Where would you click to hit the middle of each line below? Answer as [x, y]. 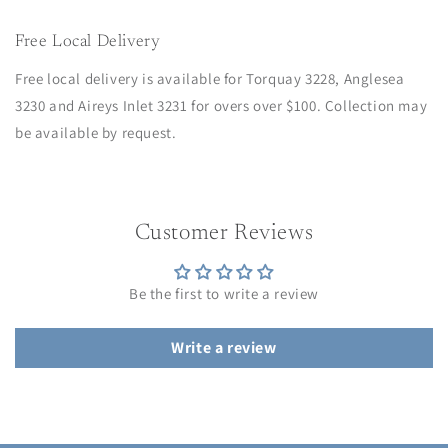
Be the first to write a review [224, 293]
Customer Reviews [224, 233]
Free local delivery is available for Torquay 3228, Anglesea [210, 78]
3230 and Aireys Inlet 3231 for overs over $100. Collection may [221, 105]
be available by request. [96, 132]
